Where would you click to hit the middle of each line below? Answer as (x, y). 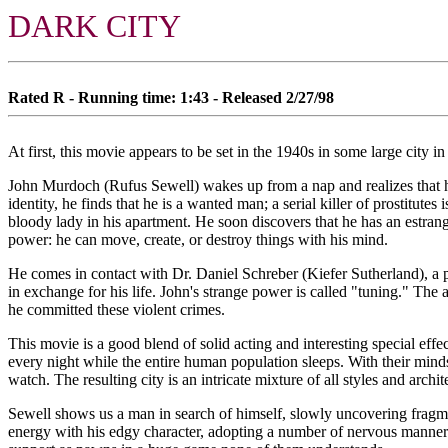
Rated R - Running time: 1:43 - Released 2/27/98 (171, 97)
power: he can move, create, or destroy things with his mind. (198, 239)
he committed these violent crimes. (116, 309)
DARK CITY (94, 26)
